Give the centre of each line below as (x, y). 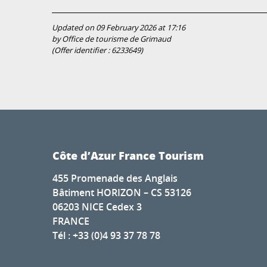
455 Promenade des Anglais (115, 178)
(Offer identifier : (82, 50)
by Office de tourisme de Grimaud (111, 39)
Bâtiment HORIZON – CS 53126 (122, 193)
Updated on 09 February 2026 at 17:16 (119, 28)
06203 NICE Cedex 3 (97, 207)
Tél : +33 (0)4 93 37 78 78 (106, 236)
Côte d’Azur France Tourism (128, 156)
